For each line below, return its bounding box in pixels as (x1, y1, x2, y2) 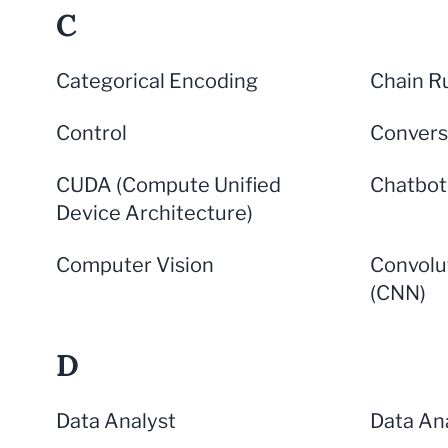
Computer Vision (56, 253, 214, 277)
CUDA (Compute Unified (56, 173, 281, 197)
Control (56, 121, 127, 145)
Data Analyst (56, 409, 176, 433)
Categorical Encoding (56, 69, 258, 93)
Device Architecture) (56, 201, 253, 225)
